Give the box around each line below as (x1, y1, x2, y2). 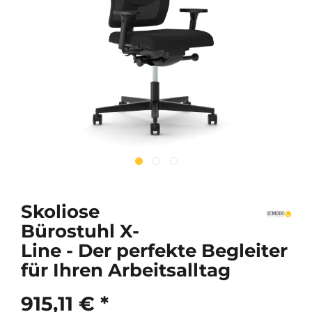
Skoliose (21, 201, 100, 223)
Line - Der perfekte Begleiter (21, 240, 288, 262)
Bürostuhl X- (21, 220, 139, 242)
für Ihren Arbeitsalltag (21, 259, 231, 281)
